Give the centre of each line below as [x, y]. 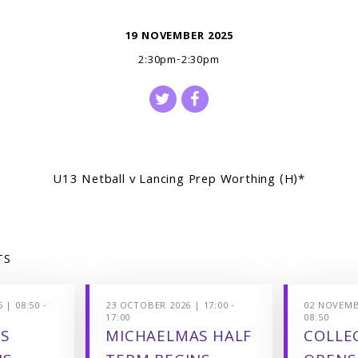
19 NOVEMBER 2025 [179, 37]
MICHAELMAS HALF [179, 338]
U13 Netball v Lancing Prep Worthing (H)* [179, 181]
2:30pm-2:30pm [179, 61]
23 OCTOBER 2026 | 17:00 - [171, 307]
